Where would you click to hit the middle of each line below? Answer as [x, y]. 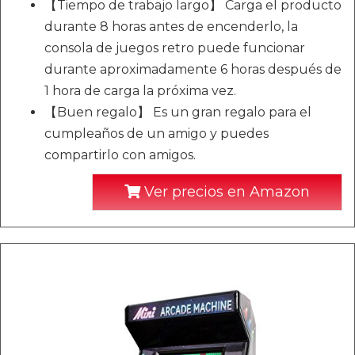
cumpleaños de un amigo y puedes [157, 134]
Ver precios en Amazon [225, 192]
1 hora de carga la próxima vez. [140, 91]
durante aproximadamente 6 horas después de [193, 70]
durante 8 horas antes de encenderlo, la [171, 27]
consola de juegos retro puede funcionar [175, 48]
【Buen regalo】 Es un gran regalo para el [178, 113]
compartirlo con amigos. [120, 155]
